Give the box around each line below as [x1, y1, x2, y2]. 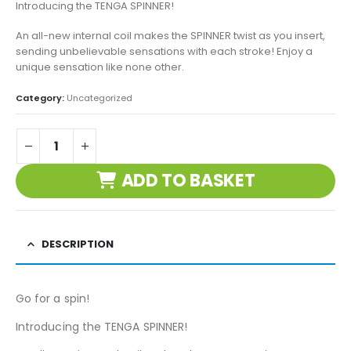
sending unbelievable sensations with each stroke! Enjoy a [16, 44, 313, 60]
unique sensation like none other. [16, 60, 184, 75]
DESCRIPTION [42, 236, 114, 251]
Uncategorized [67, 91, 132, 104]
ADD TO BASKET [121, 168, 255, 194]
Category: [16, 91, 67, 104]
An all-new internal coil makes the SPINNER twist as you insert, [16, 28, 325, 44]
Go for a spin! [16, 290, 89, 306]
